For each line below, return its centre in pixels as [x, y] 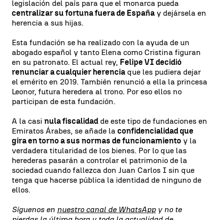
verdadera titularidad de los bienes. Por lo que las [99, 150]
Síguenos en [34, 209]
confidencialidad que [155, 131]
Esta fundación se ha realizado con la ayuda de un [101, 42]
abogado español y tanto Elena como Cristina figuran [106, 52]
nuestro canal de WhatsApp [106, 209]
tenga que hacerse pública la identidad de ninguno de [107, 180]
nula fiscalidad [71, 121]
